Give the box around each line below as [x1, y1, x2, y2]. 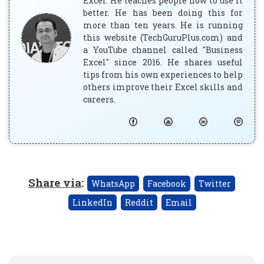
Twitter [199, 177, 231, 189]
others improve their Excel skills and [83, 81, 243, 93]
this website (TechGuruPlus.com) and [83, 31, 243, 43]
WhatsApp [91, 177, 135, 189]
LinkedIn [72, 196, 113, 208]
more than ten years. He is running [83, 19, 243, 31]
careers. [83, 93, 116, 105]
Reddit [124, 196, 153, 208]
